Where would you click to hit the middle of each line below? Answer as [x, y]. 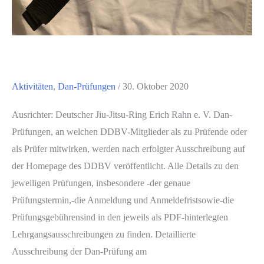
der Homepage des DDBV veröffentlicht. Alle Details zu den [125, 166]
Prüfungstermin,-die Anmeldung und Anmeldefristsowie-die [123, 200]
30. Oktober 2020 [156, 87]
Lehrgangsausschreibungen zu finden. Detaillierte [104, 235]
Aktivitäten [32, 87]
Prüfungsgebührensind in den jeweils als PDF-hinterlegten [120, 217]
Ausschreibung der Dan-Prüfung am [79, 252]
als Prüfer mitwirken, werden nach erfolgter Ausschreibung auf [128, 149]
